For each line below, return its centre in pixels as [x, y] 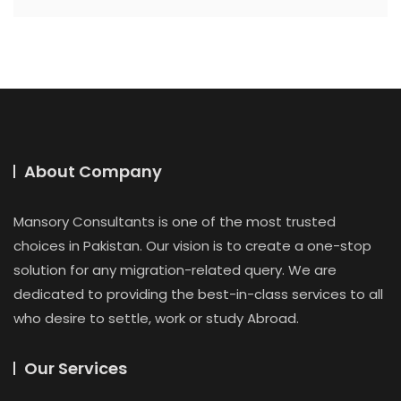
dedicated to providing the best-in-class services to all [198, 294]
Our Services [76, 368]
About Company [93, 171]
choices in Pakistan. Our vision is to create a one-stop [192, 245]
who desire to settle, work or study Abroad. [156, 318]
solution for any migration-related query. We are [175, 269]
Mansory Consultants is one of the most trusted [175, 221]
